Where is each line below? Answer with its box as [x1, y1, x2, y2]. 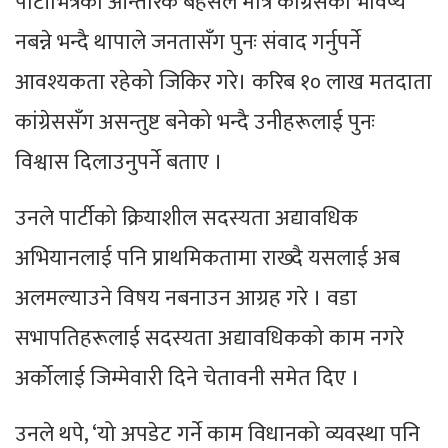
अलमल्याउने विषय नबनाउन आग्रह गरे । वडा [15, 280, 357, 318]
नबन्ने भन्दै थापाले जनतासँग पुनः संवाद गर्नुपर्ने [15, 24, 361, 62]
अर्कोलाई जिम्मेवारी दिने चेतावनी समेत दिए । [15, 360, 360, 398]
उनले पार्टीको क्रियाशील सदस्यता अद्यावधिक [15, 200, 358, 238]
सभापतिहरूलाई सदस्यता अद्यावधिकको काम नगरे [15, 320, 404, 358]
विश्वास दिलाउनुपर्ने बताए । [15, 144, 223, 182]
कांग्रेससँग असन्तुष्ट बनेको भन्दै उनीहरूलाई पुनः [15, 104, 375, 142]
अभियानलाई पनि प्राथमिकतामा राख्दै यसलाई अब [15, 240, 400, 278]
